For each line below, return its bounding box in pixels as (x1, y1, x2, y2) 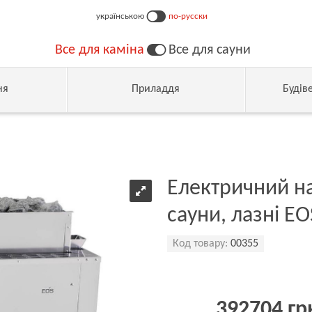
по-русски (168, 12, 208, 21)
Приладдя (132, 84, 180, 95)
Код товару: (173, 238, 228, 249)
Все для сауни (168, 43, 251, 57)
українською (95, 12, 144, 21)
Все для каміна (54, 43, 144, 57)
